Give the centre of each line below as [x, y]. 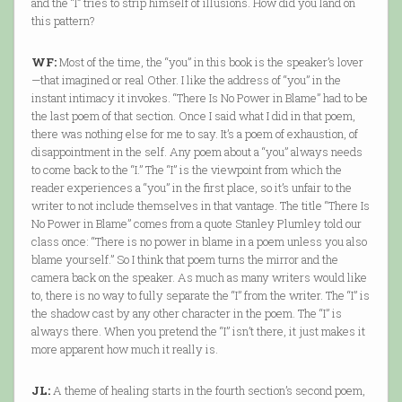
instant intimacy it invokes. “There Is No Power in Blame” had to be [199, 98]
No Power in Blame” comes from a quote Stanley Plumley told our [196, 224]
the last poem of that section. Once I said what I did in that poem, [193, 116]
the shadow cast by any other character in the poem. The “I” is [186, 314]
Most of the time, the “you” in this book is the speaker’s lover [210, 62]
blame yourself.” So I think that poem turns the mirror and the [184, 260]
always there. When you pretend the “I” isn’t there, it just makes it [198, 332]
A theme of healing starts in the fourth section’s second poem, [207, 391]
